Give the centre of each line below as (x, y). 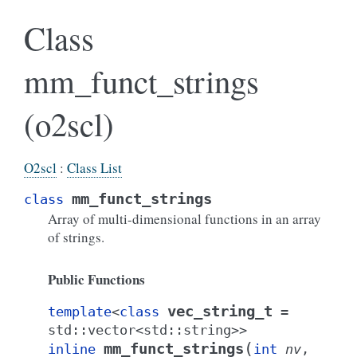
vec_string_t (220, 311)
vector (112, 330)
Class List (94, 168)
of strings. (76, 237)
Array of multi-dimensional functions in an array (184, 219)
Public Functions (96, 279)
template (80, 312)
